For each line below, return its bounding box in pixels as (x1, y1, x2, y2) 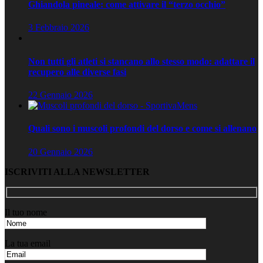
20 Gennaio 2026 (28, 146, 93, 157)
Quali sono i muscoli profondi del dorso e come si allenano (28, 123, 257, 134)
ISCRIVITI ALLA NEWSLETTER (5, 166, 150, 177)
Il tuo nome (5, 207, 47, 218)
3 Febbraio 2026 (28, 22, 89, 33)
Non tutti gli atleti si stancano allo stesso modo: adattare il (28, 56, 255, 66)
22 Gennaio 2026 (28, 89, 93, 100)
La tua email (5, 238, 50, 249)
